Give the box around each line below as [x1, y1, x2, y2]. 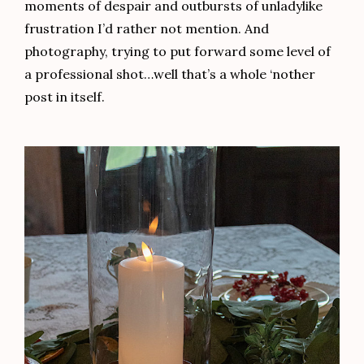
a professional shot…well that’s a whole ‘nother [24, 66, 315, 83]
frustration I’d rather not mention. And [24, 20, 269, 37]
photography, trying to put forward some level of [24, 43, 331, 60]
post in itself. [24, 89, 105, 106]
